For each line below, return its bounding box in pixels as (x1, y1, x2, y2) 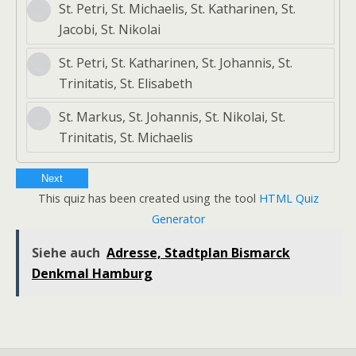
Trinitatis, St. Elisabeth (59, 74, 192, 92)
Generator (151, 211, 205, 226)
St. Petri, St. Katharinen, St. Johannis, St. (59, 53, 292, 72)
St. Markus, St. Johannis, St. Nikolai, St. (59, 107, 285, 126)
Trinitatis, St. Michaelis (59, 128, 193, 146)
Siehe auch (32, 243, 100, 261)
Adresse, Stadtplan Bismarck (106, 243, 290, 261)
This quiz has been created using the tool (37, 190, 259, 206)
